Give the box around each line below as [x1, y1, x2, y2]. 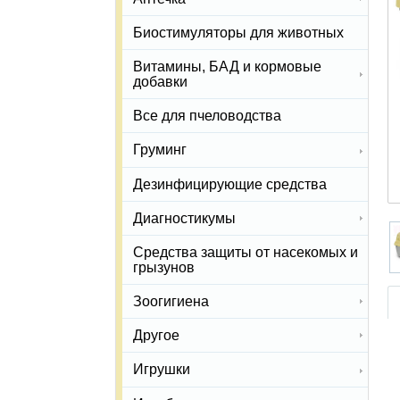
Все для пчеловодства [133, 108, 281, 124]
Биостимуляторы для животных [133, 24, 344, 40]
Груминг [133, 142, 187, 158]
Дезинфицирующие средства [133, 176, 327, 192]
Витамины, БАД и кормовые [133, 59, 321, 75]
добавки [133, 74, 187, 90]
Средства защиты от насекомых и [133, 244, 358, 260]
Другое [133, 328, 179, 344]
